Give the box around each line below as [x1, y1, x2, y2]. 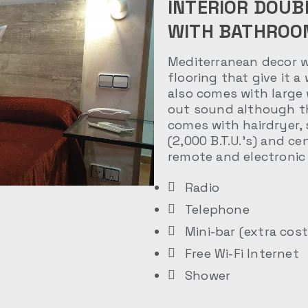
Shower [185, 267, 231, 283]
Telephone [185, 201, 250, 217]
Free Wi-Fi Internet [185, 245, 299, 261]
